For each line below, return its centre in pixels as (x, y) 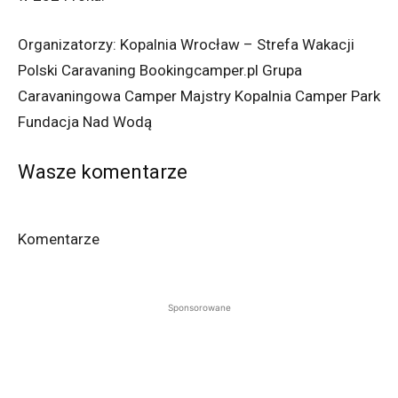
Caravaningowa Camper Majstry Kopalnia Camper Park (199, 96)
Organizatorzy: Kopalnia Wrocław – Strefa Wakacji (186, 45)
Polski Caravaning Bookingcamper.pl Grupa (160, 71)
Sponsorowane (199, 308)
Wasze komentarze (103, 172)
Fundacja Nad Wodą (85, 122)
